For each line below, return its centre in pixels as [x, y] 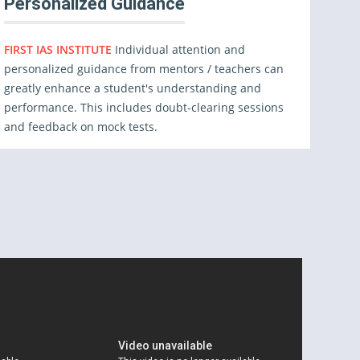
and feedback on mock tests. [81, 127]
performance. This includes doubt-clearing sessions [144, 107]
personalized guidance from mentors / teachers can [144, 69]
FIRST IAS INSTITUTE [60, 49]
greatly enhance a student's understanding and [133, 88]
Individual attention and [180, 49]
